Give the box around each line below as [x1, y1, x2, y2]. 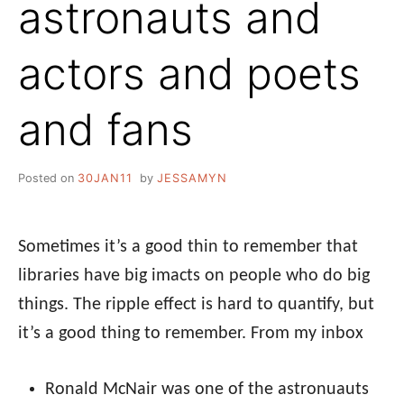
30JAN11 [78, 170, 133, 185]
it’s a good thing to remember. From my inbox [18, 324, 363, 343]
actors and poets [18, 46, 361, 100]
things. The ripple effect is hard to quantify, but [18, 295, 374, 314]
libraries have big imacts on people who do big [18, 266, 370, 285]
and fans [18, 102, 193, 156]
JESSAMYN [156, 170, 227, 185]
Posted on [18, 170, 78, 185]
